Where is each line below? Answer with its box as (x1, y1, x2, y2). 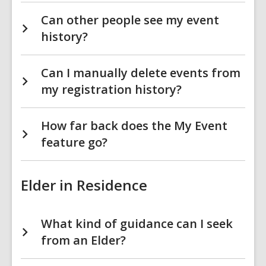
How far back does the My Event (41, 118, 227, 134)
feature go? (41, 134, 107, 150)
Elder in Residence (21, 175, 147, 195)
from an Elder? (41, 232, 126, 248)
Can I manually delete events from (41, 65, 240, 81)
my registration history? (41, 81, 182, 97)
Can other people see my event (41, 12, 219, 28)
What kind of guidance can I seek (41, 216, 233, 232)
